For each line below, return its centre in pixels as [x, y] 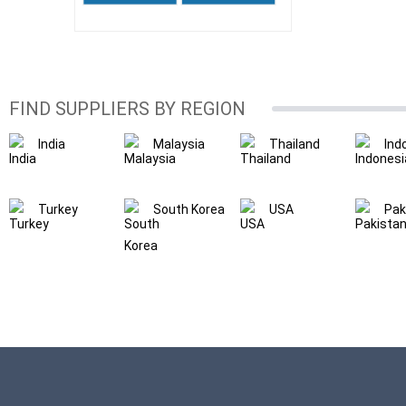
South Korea [189, 209]
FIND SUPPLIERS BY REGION [127, 109]
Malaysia [179, 144]
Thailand [294, 144]
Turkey [58, 209]
